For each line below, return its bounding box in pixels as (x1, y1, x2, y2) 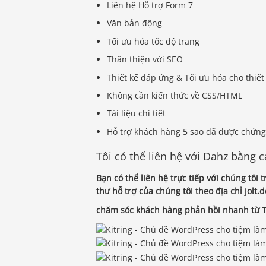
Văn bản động (107, 17, 163, 29)
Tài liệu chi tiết (107, 107, 166, 119)
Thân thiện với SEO (107, 53, 183, 65)
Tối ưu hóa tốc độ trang (107, 35, 200, 47)
